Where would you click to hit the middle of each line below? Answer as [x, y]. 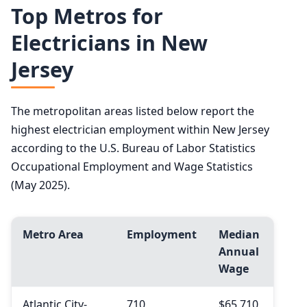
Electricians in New [109, 43]
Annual [239, 251]
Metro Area [53, 234]
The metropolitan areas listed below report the [133, 111]
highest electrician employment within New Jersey [140, 129]
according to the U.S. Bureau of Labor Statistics [133, 148]
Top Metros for [87, 16]
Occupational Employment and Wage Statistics [132, 166]
